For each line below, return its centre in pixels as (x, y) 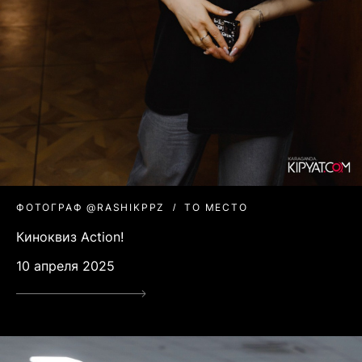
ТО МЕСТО (216, 207)
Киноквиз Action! (70, 236)
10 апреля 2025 (65, 265)
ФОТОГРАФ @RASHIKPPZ (91, 207)
